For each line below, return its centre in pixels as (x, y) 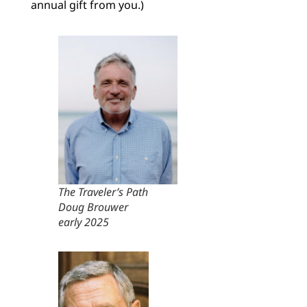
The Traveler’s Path (103, 192)
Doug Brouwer (93, 207)
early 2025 (83, 222)
